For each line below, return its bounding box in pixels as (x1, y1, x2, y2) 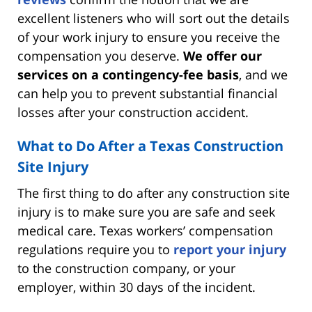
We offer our (183, 47, 262, 64)
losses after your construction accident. (17, 103, 249, 120)
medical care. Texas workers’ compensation (17, 221, 273, 239)
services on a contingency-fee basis (17, 65, 239, 83)
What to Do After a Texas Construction (17, 136, 283, 155)
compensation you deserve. (17, 47, 183, 64)
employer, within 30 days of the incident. (17, 278, 256, 295)
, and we (239, 65, 288, 83)
